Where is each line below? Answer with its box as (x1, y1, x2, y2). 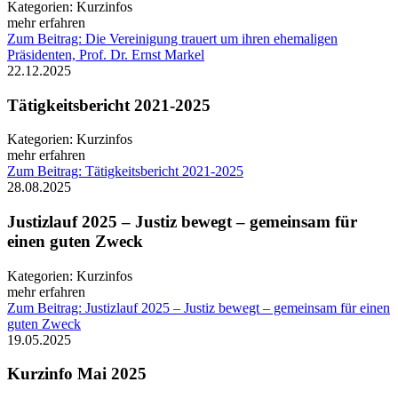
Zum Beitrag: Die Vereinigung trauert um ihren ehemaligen (7, 30, 338, 46)
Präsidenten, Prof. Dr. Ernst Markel (7, 46, 204, 62)
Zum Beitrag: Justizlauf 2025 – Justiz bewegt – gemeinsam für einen (7, 299, 390, 315)
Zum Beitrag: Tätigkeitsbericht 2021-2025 (7, 163, 243, 179)
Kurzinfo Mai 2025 (7, 364, 147, 384)
